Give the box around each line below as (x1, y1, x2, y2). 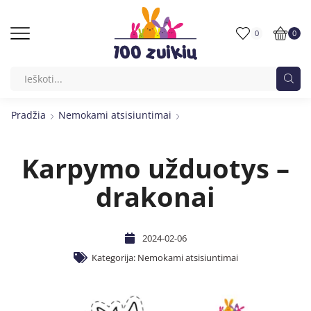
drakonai (96, 178, 215, 215)
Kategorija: (91, 251, 137, 264)
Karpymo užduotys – (22, 149, 289, 186)
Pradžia (11, 108, 46, 121)
